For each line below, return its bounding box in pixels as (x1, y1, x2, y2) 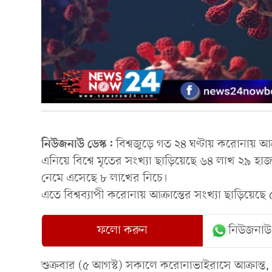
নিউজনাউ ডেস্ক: (41, 136, 116, 152)
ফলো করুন (97, 222, 148, 239)
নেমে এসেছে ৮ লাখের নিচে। (41, 170, 168, 186)
